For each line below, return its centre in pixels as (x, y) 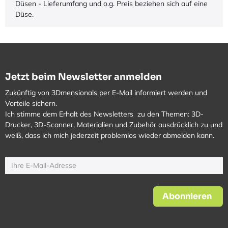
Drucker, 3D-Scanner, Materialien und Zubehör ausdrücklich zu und (114, 124)
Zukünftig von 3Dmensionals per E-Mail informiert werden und (106, 92)
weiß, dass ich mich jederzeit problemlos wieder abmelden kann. (110, 135)
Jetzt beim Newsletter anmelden (83, 77)
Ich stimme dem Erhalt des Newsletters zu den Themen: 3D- (104, 114)
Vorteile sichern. (32, 103)
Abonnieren (187, 196)
